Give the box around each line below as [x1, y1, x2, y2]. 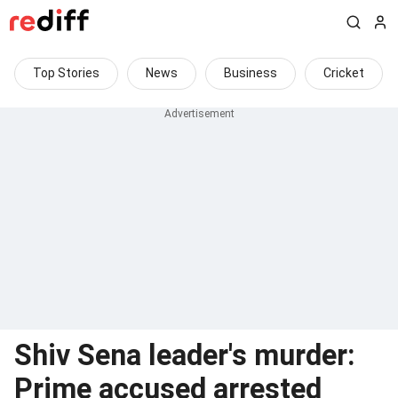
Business [224, 66, 277, 80]
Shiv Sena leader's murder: [14, 338, 355, 372]
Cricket [323, 66, 364, 80]
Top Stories [33, 66, 99, 80]
